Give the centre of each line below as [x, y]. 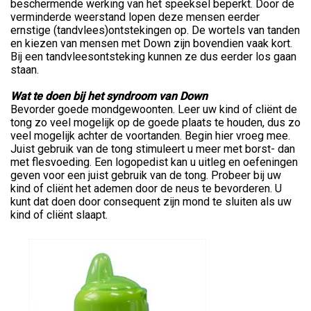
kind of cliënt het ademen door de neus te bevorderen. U [146, 188]
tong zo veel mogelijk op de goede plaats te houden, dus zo [155, 122]
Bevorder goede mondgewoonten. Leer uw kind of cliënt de [154, 109]
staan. [26, 69]
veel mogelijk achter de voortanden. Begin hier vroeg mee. [150, 135]
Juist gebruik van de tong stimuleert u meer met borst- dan [153, 149]
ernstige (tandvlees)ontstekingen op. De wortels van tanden [155, 30]
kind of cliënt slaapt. [59, 215]
